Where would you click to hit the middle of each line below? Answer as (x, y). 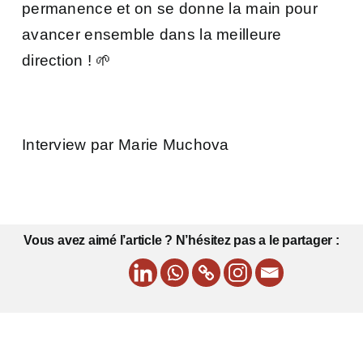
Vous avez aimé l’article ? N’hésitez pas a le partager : (181, 240)
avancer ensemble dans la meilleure (152, 34)
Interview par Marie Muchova (126, 144)
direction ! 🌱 (67, 60)
